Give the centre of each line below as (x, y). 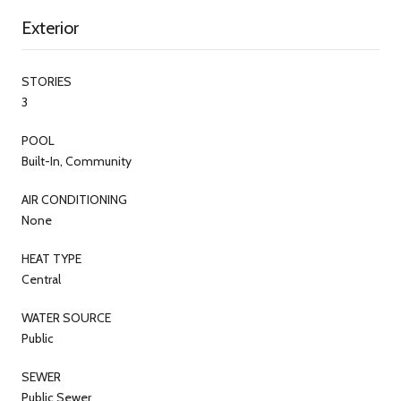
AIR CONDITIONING (74, 199)
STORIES (47, 81)
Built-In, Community (77, 161)
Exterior (50, 27)
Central (41, 279)
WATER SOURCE (66, 317)
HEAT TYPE (51, 258)
